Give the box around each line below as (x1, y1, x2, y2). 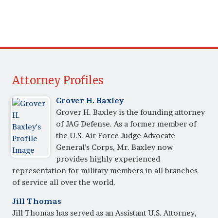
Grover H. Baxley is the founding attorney (56, 107, 205, 117)
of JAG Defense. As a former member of (56, 119, 197, 128)
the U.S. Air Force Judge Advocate (56, 130, 176, 140)
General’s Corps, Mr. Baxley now (56, 142, 173, 152)
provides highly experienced (56, 154, 161, 163)
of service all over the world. (12, 177, 115, 187)
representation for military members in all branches (12, 165, 198, 175)
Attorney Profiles (12, 73, 104, 88)
